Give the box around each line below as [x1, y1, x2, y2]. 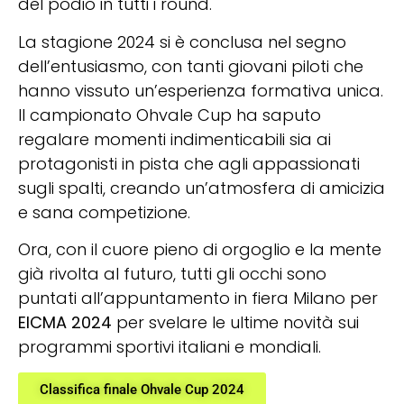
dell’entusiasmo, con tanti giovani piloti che [18, 54, 363, 78]
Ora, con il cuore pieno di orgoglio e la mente [18, 238, 381, 262]
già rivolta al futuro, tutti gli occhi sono [18, 262, 326, 286]
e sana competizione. [18, 200, 190, 224]
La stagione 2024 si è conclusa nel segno [18, 30, 346, 53]
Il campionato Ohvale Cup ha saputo [18, 103, 321, 126]
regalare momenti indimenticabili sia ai [18, 127, 331, 151]
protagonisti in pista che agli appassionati [18, 151, 360, 175]
